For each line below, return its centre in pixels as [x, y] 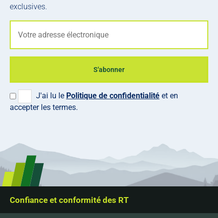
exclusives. [28, 7]
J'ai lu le [51, 96]
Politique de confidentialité [113, 96]
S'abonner [109, 70]
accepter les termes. [44, 108]
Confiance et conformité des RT [69, 200]
